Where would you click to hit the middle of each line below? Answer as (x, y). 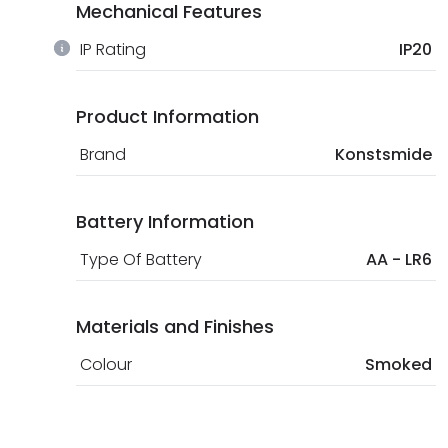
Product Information (167, 116)
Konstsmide (383, 154)
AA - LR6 (399, 259)
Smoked (398, 364)
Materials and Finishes (175, 326)
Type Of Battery (141, 259)
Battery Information (165, 221)
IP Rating (113, 49)
